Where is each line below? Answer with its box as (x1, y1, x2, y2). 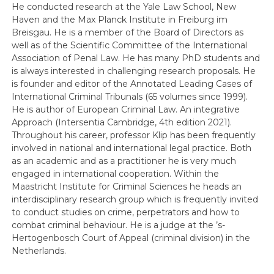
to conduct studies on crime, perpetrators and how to (12, 207, 240, 218)
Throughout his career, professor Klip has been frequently (12, 130, 256, 141)
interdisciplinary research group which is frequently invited (12, 194, 259, 205)
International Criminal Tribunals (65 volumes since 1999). (12, 91, 248, 102)
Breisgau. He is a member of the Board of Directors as (12, 27, 244, 38)
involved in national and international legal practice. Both (12, 143, 252, 154)
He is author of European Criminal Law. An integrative (12, 104, 240, 115)
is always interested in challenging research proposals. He (12, 65, 256, 76)
